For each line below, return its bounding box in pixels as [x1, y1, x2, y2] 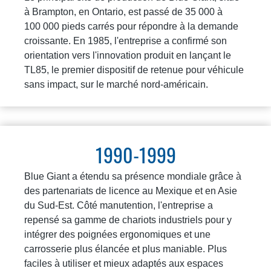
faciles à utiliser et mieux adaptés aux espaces [24, 258, 223, 269]
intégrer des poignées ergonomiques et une [24, 229, 211, 240]
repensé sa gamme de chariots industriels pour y [24, 214, 232, 225]
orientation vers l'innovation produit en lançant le [24, 50, 231, 60]
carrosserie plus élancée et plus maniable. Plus [24, 243, 227, 254]
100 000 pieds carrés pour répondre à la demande [24, 21, 238, 31]
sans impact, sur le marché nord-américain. [24, 79, 208, 90]
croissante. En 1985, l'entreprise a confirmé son [24, 35, 227, 46]
